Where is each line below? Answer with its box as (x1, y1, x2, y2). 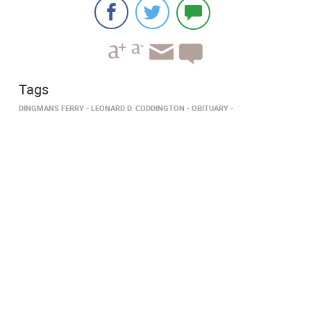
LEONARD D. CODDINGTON (91, 103, 185, 114)
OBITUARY (192, 103, 228, 114)
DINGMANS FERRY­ (19, 103, 84, 114)
